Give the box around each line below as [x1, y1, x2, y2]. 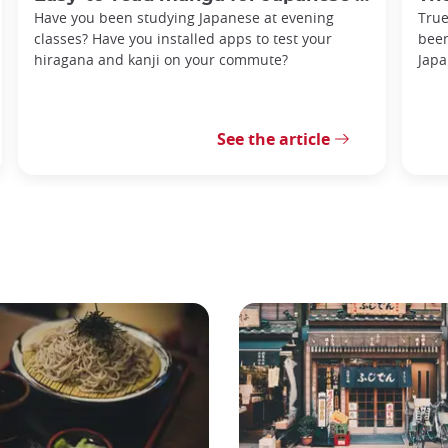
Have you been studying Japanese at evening [34, 7, 334, 27]
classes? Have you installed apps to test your [34, 28, 332, 48]
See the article [217, 127, 330, 150]
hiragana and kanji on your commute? [34, 49, 288, 69]
